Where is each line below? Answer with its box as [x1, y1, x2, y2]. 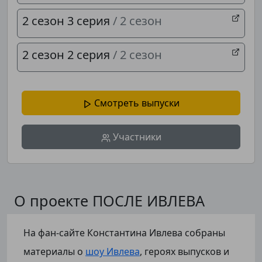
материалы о [23, 245, 85, 258]
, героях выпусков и [140, 245, 229, 258]
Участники [110, 130, 161, 143]
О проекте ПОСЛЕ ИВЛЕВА [14, 191, 205, 211]
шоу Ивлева [85, 245, 140, 258]
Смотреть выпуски [92, 96, 180, 109]
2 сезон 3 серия [22, 13, 113, 29]
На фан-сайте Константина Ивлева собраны [23, 226, 225, 239]
